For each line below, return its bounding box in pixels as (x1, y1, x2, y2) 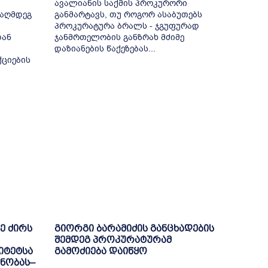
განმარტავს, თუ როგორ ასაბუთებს (54, 8, 202, 20)
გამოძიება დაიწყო (54, 246, 147, 257)
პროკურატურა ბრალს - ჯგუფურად (54, 20, 199, 32)
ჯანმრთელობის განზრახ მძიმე (54, 31, 184, 43)
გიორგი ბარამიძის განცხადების (54, 223, 214, 234)
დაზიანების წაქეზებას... (54, 42, 156, 54)
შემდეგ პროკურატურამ (54, 234, 172, 245)
